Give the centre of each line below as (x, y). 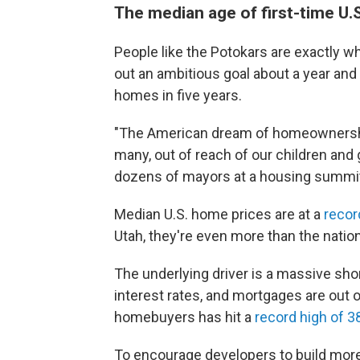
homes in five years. (178, 95)
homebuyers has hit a (184, 317)
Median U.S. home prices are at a (219, 214)
